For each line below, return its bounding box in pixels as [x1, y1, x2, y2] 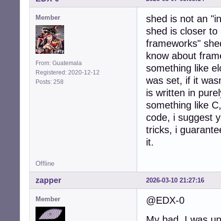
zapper [36, 176, 61, 185]
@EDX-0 [146, 195, 184, 206]
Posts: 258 [36, 78, 67, 86]
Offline [36, 160, 54, 168]
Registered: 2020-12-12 [36, 69, 100, 76]
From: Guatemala [36, 60, 82, 67]
